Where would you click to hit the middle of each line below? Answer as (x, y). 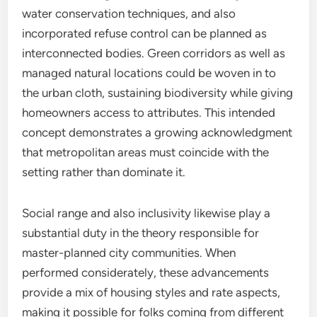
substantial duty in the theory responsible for (141, 233)
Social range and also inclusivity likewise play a (146, 213)
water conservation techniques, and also (129, 13)
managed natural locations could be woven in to (149, 73)
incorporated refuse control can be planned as (145, 33)
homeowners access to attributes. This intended (149, 113)
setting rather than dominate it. (104, 172)
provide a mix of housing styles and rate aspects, (151, 292)
